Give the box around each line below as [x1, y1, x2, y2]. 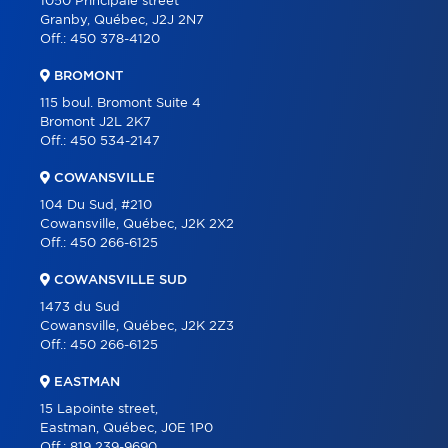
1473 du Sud [40, 300, 120, 314]
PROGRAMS [40, 87, 112, 100]
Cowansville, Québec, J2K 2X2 [40, 217, 234, 231]
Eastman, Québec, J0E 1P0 [40, 421, 213, 435]
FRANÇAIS [40, 257, 105, 270]
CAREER [40, 155, 92, 168]
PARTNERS [40, 121, 107, 134]
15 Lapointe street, [40, 402, 158, 416]
